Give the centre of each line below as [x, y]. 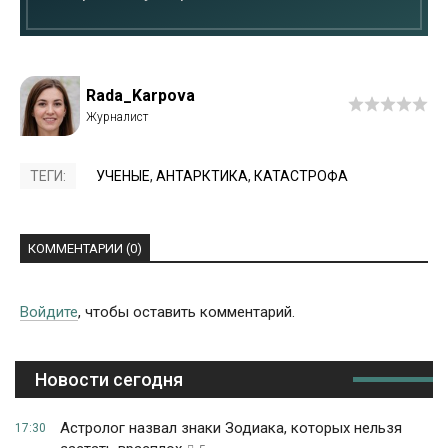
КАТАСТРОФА [301, 176]
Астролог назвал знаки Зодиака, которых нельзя [231, 428]
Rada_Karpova [140, 96]
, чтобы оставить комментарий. [186, 312]
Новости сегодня [109, 380]
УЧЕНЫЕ [123, 176]
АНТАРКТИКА [202, 176]
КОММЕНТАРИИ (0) [85, 249]
